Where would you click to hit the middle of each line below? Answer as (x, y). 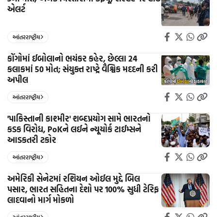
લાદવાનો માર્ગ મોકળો (41, 200)
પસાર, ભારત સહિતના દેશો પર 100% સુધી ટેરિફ (83, 189)
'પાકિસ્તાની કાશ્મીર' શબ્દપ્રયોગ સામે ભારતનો (79, 118)
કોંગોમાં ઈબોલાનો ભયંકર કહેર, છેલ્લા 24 (72, 58)
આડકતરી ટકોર (32, 139)
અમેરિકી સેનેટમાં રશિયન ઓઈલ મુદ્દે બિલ (74, 178)
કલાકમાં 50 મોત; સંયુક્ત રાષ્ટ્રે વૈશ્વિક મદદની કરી (83, 69)
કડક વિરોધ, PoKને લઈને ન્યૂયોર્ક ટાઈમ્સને (74, 129)
